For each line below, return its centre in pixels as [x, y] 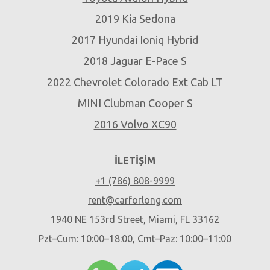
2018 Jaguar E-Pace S [135, 61]
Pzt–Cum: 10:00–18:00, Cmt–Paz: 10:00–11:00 [135, 239]
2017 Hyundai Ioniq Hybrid [135, 40]
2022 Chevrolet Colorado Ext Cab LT [135, 82]
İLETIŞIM [135, 161]
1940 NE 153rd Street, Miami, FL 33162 [135, 220]
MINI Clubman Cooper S [135, 103]
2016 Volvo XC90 [135, 124]
